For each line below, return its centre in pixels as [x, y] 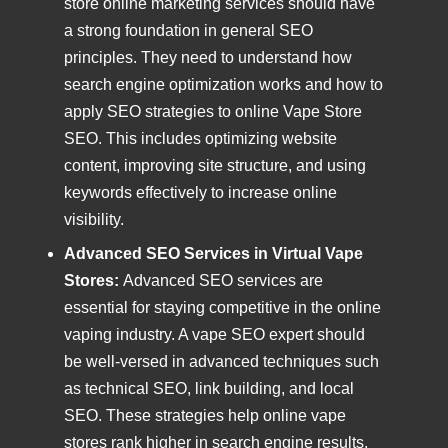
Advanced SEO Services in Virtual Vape [213, 253]
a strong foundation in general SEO [188, 31]
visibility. [94, 220]
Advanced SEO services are [223, 280]
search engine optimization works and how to [223, 85]
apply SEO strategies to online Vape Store [213, 112]
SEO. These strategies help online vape [205, 415]
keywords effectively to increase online [200, 193]
